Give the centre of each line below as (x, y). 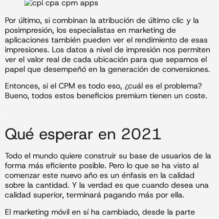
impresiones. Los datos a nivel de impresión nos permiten (108, 50)
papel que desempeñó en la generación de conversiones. (108, 69)
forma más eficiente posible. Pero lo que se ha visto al (102, 166)
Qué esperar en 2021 (83, 134)
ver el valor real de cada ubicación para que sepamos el (106, 60)
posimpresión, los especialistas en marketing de (90, 30)
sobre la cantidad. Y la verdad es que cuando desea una (107, 185)
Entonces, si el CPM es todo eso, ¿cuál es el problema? (103, 86)
